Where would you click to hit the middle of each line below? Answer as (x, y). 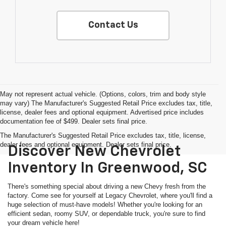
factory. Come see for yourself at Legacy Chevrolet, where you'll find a (110, 196)
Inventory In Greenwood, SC (107, 169)
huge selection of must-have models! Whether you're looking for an (105, 205)
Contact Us (113, 25)
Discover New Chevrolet (94, 152)
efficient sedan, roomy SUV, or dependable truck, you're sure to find (106, 214)
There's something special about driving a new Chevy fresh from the (107, 187)
